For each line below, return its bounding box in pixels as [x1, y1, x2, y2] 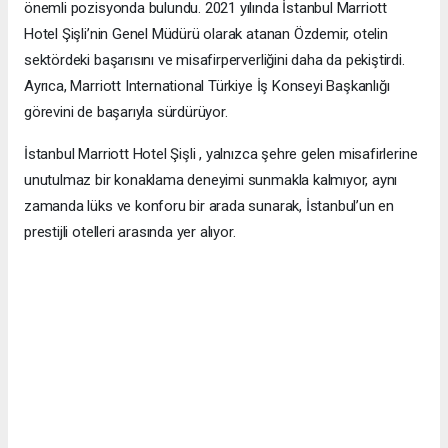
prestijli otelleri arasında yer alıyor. [24, 223, 236, 242]
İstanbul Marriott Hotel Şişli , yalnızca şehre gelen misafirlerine [24, 145, 418, 164]
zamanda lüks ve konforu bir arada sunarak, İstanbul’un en [24, 197, 395, 216]
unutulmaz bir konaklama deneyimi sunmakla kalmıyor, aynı [24, 171, 398, 190]
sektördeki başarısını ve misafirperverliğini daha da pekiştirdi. [24, 51, 405, 70]
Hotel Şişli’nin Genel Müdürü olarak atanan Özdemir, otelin [24, 25, 388, 44]
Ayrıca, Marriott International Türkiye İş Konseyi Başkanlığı [24, 77, 390, 96]
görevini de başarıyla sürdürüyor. [24, 103, 228, 122]
